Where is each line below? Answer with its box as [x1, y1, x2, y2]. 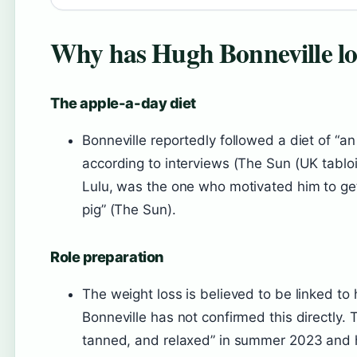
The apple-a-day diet [50, 94, 196, 112]
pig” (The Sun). [82, 202, 176, 218]
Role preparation [50, 248, 164, 265]
